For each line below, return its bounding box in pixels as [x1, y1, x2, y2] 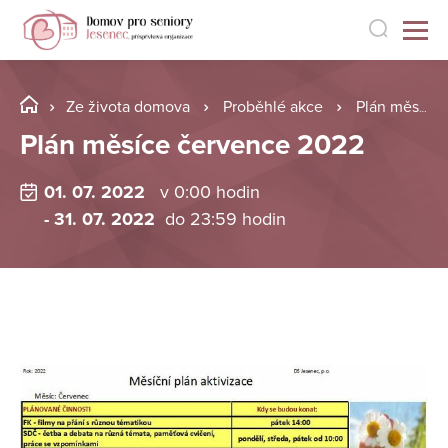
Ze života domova [66, 97, 190, 117]
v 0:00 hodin [159, 181, 260, 204]
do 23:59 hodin [164, 208, 286, 231]
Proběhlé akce [223, 97, 323, 117]
